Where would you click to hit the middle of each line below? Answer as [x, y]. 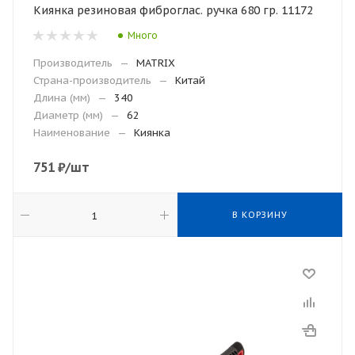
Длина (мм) [62, 98]
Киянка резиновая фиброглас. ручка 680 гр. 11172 [173, 10]
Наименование [72, 133]
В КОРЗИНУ [260, 215]
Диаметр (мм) [68, 115]
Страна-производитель [92, 80]
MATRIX [156, 63]
